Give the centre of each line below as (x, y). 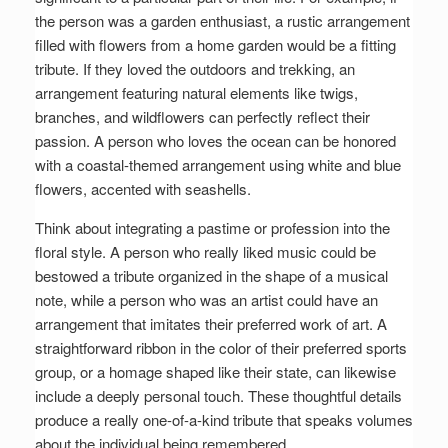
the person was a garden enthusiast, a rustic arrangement (222, 21)
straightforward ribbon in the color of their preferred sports (221, 348)
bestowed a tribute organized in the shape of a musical (211, 276)
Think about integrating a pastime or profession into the (212, 228)
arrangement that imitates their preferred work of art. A (211, 324)
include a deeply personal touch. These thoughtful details (218, 396)
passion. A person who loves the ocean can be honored (215, 141)
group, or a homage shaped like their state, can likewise (215, 372)
